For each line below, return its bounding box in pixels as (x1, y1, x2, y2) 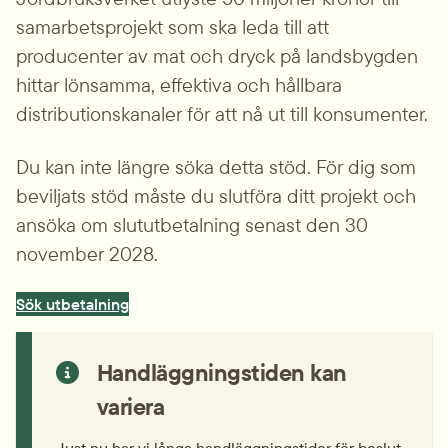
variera (96, 392, 165, 421)
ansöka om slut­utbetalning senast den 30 (16, 212, 368, 237)
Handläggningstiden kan (96, 358, 347, 387)
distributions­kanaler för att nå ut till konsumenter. (16, 101, 428, 126)
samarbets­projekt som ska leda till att (16, 14, 329, 39)
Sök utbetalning (16, 294, 129, 314)
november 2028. (16, 241, 158, 266)
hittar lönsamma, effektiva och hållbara (16, 72, 342, 97)
